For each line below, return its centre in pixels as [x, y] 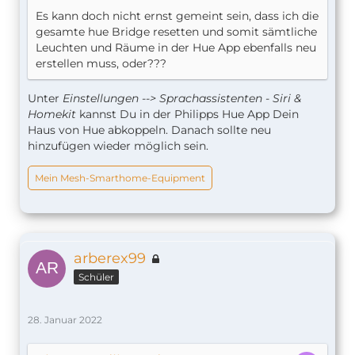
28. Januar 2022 [65, 320]
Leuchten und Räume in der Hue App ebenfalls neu [176, 48]
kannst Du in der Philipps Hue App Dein [187, 115]
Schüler [96, 277]
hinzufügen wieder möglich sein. [118, 146]
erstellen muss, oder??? [101, 64]
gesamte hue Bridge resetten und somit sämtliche [176, 32]
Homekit [52, 115]
